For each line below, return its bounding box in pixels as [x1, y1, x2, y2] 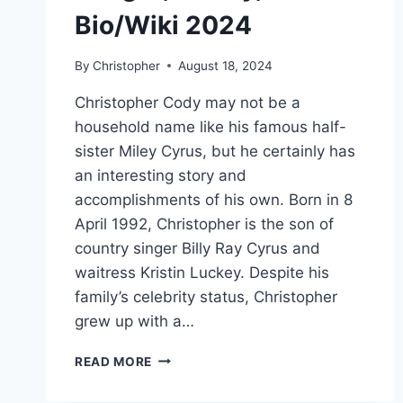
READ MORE [75, 354, 153, 369]
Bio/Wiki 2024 [75, 10, 252, 41]
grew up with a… [75, 311, 194, 330]
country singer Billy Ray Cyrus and [75, 238, 320, 257]
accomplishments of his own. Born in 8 [75, 190, 353, 209]
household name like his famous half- [75, 117, 346, 136]
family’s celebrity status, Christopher [75, 287, 337, 306]
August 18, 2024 [178, 58, 273, 73]
